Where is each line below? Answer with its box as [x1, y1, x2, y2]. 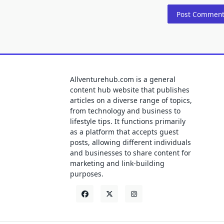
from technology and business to [70, 106, 180, 116]
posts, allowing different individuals [70, 137, 191, 147]
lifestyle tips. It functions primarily [70, 116, 185, 126]
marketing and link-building [70, 158, 164, 168]
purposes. [70, 169, 103, 179]
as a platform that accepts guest [70, 127, 178, 137]
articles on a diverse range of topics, [70, 95, 192, 105]
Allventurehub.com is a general [70, 74, 175, 84]
